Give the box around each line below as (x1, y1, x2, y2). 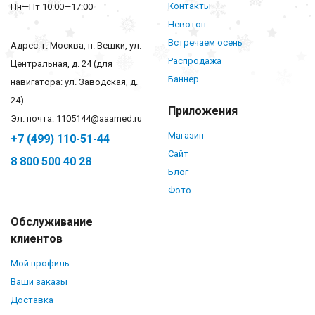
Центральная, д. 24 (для (11, 58, 112, 69)
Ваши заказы (11, 276, 67, 287)
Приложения (168, 103, 238, 117)
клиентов (11, 231, 63, 245)
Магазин (168, 129, 204, 141)
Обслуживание (11, 214, 93, 229)
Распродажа (168, 55, 221, 66)
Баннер (168, 73, 199, 84)
